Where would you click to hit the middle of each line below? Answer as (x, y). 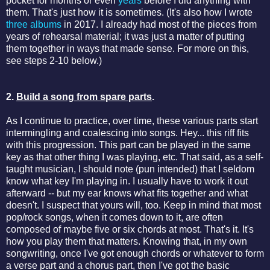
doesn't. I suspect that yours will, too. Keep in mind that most (133, 205)
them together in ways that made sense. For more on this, (127, 48)
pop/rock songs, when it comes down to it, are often (115, 217)
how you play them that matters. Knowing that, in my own (127, 241)
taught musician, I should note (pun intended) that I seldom (130, 169)
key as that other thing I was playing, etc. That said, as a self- (135, 157)
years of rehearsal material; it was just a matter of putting (125, 36)
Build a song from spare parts (84, 96)
